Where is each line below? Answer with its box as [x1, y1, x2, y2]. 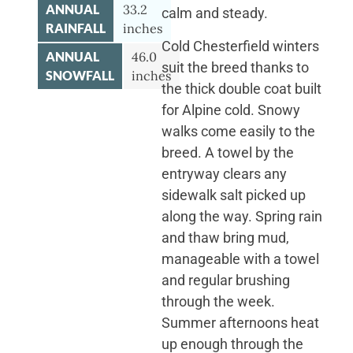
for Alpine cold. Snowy [161, 101, 300, 118]
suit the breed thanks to [161, 58, 309, 76]
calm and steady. [161, 5, 268, 22]
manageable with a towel [161, 250, 319, 267]
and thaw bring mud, [161, 229, 289, 246]
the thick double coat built [161, 80, 321, 97]
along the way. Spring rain [161, 207, 322, 225]
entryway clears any [161, 165, 287, 182]
